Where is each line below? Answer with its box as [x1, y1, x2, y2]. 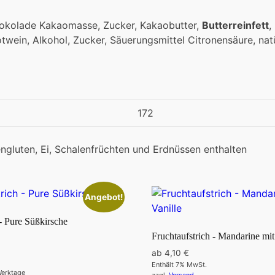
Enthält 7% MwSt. [151, 260, 207, 269]
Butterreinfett [202, 18, 269, 31]
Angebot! [84, 192, 123, 202]
